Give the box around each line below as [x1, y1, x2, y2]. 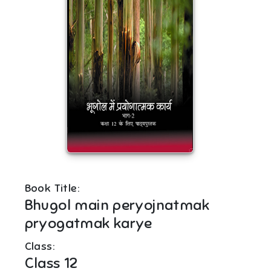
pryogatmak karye [24, 214, 152, 233]
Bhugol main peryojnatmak [24, 196, 210, 215]
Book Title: [24, 181, 79, 195]
